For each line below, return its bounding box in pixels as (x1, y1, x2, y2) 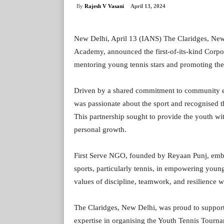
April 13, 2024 (130, 3, 165, 9)
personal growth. (74, 125, 126, 134)
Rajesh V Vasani (84, 2, 124, 9)
